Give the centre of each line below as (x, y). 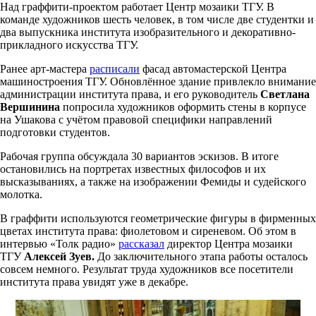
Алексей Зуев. (59, 256)
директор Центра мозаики (229, 243)
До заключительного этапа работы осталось (201, 256)
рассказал (141, 243)
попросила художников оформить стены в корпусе (183, 107)
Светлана (285, 94)
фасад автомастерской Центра (213, 68)
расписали (115, 68)
